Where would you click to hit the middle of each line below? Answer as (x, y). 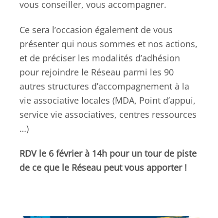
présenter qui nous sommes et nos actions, (109, 44)
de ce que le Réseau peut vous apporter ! (103, 168)
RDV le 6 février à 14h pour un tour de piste (108, 154)
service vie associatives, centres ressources (108, 114)
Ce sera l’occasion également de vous (96, 29)
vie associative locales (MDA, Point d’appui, (108, 100)
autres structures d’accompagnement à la (104, 86)
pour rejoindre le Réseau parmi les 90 (97, 72)
